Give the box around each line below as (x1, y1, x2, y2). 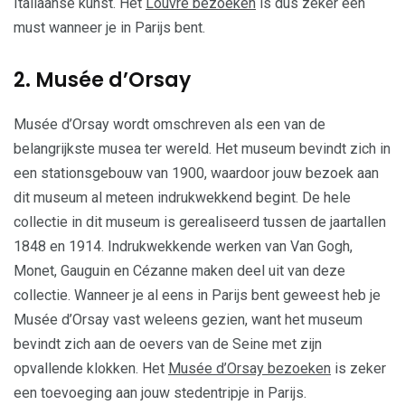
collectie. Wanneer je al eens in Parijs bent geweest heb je (14, 287, 381, 304)
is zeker (331, 360, 386, 377)
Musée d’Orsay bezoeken (168, 360, 331, 377)
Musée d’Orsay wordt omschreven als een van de (14, 116, 325, 133)
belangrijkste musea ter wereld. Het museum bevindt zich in (14, 140, 391, 157)
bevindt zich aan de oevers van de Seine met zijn (14, 335, 322, 353)
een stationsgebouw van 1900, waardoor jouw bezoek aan (14, 165, 379, 182)
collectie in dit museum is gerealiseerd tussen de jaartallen (14, 213, 386, 231)
